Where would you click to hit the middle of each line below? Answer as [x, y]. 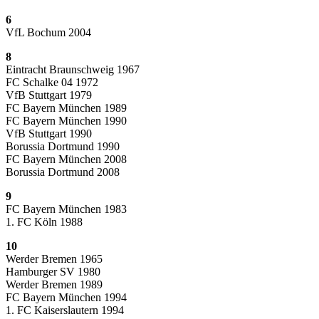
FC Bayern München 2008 [66, 159]
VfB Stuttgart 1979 [49, 95]
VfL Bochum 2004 [48, 32]
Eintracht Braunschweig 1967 [73, 69]
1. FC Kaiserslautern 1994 [65, 310]
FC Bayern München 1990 [66, 120]
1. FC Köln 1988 [44, 221]
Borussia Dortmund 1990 [63, 146]
